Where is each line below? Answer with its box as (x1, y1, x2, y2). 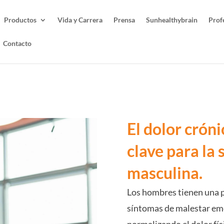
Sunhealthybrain (146, 15, 198, 24)
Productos (4, 15, 37, 24)
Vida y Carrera (57, 15, 103, 24)
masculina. (126, 162, 202, 182)
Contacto (3, 39, 32, 47)
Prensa (113, 15, 135, 24)
